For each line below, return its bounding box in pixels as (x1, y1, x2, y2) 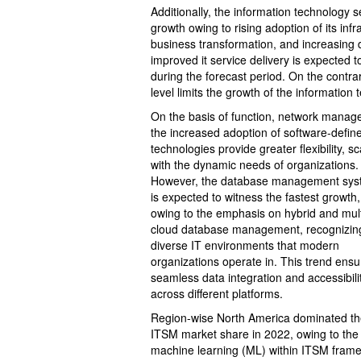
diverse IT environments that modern (151, 237, 339, 254)
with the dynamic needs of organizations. (151, 156, 359, 173)
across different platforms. (151, 285, 283, 302)
